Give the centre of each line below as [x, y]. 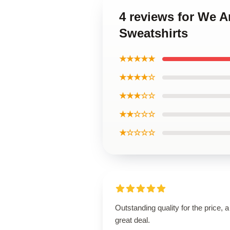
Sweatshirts [154, 33]
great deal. [132, 220]
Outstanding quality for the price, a [172, 208]
